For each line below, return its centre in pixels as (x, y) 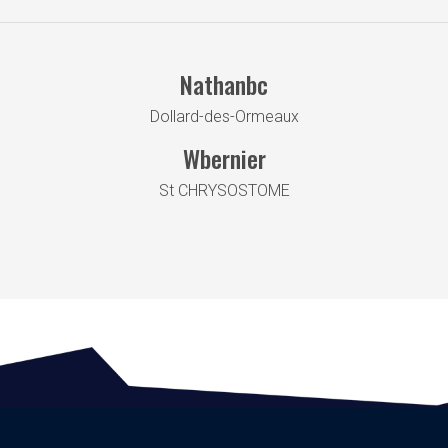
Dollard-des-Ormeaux (224, 116)
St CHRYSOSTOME (224, 190)
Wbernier (224, 157)
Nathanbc (224, 83)
